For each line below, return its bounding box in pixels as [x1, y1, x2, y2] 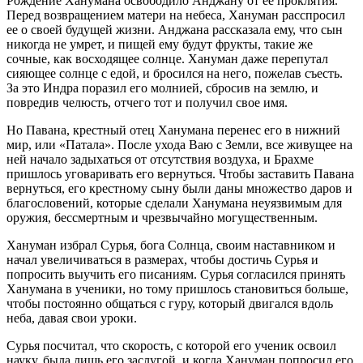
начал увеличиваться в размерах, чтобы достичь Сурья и [6, 253, 318, 267]
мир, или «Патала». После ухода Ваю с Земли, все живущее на [6, 138, 352, 152]
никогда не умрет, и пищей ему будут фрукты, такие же [6, 37, 313, 52]
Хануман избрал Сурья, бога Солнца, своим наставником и [6, 238, 335, 253]
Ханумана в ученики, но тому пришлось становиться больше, [6, 282, 348, 297]
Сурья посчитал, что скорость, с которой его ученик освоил [6, 339, 336, 353]
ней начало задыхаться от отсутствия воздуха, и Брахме [6, 152, 314, 167]
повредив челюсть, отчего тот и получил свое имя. [6, 96, 288, 110]
